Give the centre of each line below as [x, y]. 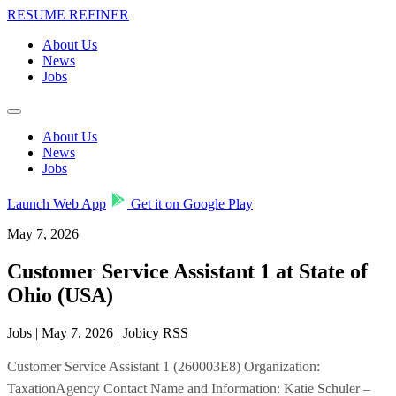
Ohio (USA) [60, 295]
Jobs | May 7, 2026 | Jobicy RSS [98, 332]
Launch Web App [57, 204]
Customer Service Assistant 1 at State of [187, 271]
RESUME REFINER [68, 15]
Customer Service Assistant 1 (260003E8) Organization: [164, 366]
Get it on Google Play [190, 204]
